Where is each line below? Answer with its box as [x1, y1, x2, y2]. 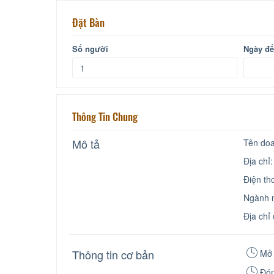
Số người [72, 43, 108, 54]
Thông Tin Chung [72, 109, 138, 124]
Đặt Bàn [72, 15, 105, 30]
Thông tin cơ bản [72, 246, 154, 262]
